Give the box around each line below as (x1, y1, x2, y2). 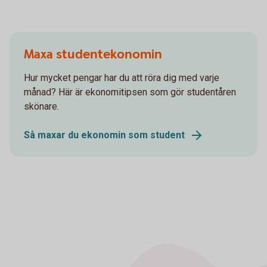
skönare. (24, 101, 59, 112)
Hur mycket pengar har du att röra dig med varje (24, 72, 219, 83)
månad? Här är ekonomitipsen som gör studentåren (24, 86, 236, 98)
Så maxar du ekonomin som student (24, 129, 185, 141)
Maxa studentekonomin (24, 46, 162, 63)
